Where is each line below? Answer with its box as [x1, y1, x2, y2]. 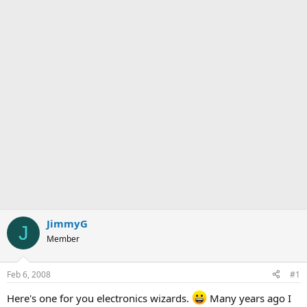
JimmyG [47, 217, 88, 230]
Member [47, 233, 79, 245]
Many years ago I [207, 291, 291, 305]
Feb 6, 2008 [7, 268, 51, 280]
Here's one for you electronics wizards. [7, 291, 192, 305]
